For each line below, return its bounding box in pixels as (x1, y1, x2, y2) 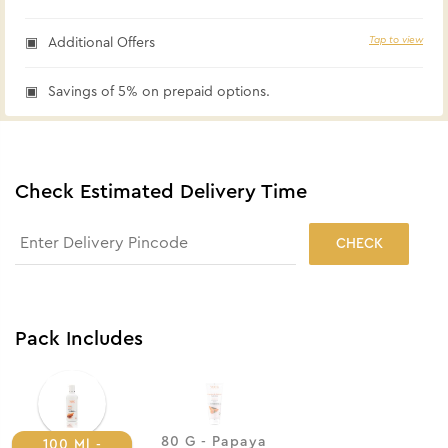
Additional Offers (48, 35, 155, 50)
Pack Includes (15, 328, 143, 349)
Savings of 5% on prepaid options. (48, 84, 270, 99)
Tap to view (369, 34, 423, 45)
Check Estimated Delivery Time (15, 181, 307, 202)
